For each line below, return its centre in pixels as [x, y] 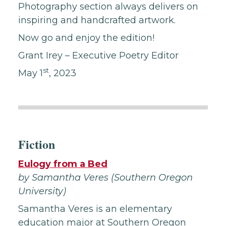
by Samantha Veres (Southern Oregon [105, 178]
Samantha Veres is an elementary [95, 209]
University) [42, 191]
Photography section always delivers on [108, 7]
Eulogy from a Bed [63, 164]
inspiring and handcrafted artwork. [97, 20]
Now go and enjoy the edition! [86, 38]
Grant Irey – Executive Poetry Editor [98, 55]
